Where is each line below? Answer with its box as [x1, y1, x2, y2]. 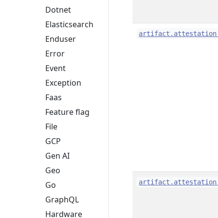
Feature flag [45, 107, 90, 118]
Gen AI [45, 150, 70, 162]
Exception [45, 77, 81, 89]
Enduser [45, 34, 76, 45]
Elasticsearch [45, 19, 93, 30]
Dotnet [45, 4, 71, 16]
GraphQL [45, 194, 79, 205]
